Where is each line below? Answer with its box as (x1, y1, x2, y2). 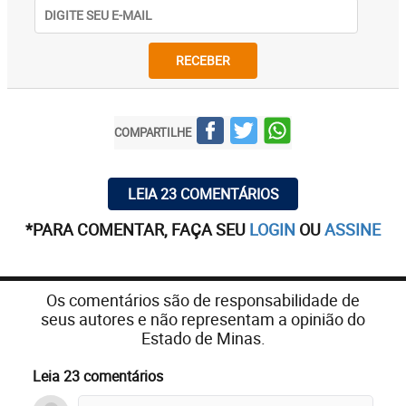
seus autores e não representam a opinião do (41, 307, 365, 330)
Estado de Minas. (140, 326, 266, 349)
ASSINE (324, 217, 381, 240)
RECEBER (176, 52, 230, 70)
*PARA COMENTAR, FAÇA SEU (25, 217, 249, 240)
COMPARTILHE (114, 124, 191, 141)
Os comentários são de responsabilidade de (46, 288, 360, 311)
